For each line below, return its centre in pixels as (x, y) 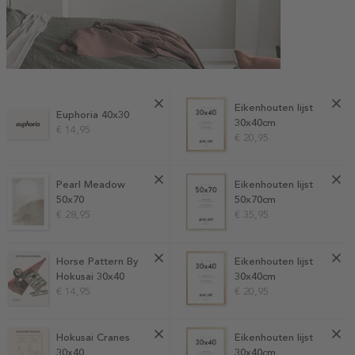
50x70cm (255, 199)
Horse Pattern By (98, 261)
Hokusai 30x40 (91, 276)
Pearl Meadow (91, 184)
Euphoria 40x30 (93, 115)
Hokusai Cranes (94, 337)
